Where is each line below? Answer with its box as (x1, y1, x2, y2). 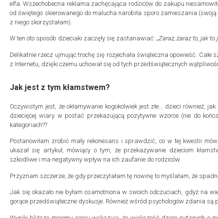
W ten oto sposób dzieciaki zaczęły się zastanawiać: (10, 35, 157, 42)
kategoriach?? (10, 121, 47, 128)
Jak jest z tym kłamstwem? (10, 82, 110, 92)
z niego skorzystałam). (10, 18, 72, 26)
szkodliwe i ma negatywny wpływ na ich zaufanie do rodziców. (10, 156, 181, 163)
